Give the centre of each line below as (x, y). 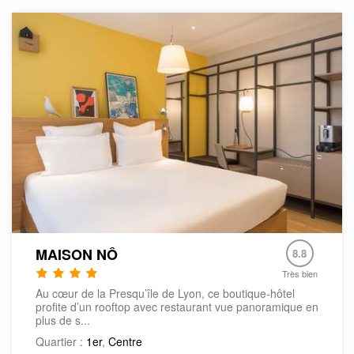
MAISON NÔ (77, 255)
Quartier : (61, 342)
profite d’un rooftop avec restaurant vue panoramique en (177, 307)
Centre (125, 342)
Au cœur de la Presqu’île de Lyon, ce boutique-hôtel (165, 294)
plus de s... (63, 320)
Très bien (299, 274)
